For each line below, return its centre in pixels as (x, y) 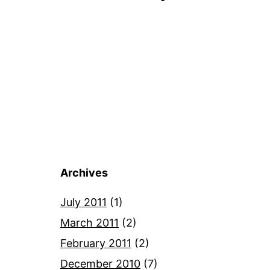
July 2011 (83, 202)
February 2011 (96, 243)
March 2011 (89, 222)
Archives (84, 172)
